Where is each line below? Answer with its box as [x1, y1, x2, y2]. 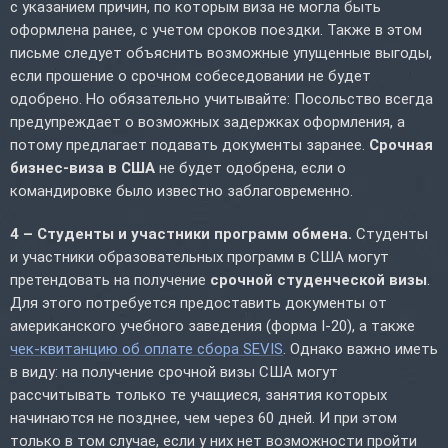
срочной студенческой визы [210, 270, 427, 289]
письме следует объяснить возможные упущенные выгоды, [10, 43, 432, 62]
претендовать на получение [10, 270, 210, 289]
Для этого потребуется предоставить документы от [10, 293, 387, 312]
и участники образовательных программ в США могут [10, 247, 389, 266]
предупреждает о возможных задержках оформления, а [10, 112, 405, 131]
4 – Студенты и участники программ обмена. [10, 224, 352, 243]
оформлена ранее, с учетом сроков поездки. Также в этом [10, 20, 422, 39]
